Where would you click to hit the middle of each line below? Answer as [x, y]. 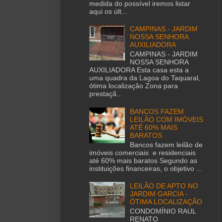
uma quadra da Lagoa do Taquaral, [144, 78]
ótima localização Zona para [133, 86]
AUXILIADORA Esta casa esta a [139, 70]
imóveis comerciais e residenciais [142, 152]
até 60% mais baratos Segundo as [143, 160]
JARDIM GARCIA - [159, 194]
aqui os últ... [108, 11]
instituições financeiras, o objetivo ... [145, 168]
